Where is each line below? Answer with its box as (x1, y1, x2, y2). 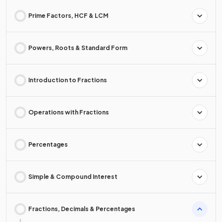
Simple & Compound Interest (28, 173, 117, 181)
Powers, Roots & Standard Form (28, 44, 127, 52)
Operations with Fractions (28, 109, 109, 116)
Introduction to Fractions (28, 76, 107, 84)
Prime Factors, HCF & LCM (28, 12, 109, 20)
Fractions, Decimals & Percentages (28, 205, 135, 213)
